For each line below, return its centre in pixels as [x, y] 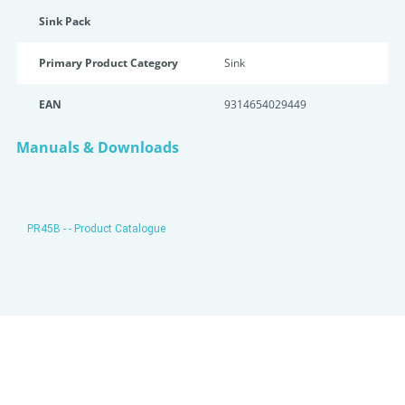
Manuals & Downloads [98, 147]
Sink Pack [65, 21]
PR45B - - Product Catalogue [96, 229]
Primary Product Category [108, 63]
